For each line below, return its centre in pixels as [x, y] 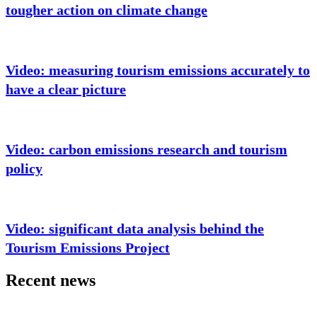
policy [24, 169]
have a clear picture [66, 90]
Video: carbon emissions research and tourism [146, 150]
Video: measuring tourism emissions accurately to [158, 70]
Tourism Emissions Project [88, 247]
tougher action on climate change [106, 10]
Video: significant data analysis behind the [135, 228]
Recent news [51, 280]
